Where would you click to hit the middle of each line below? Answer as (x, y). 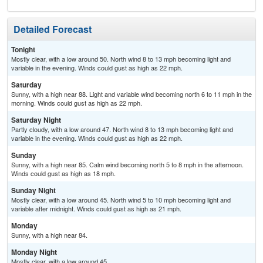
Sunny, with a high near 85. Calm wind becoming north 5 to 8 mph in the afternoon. (127, 165)
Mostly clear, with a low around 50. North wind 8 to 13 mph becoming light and (121, 59)
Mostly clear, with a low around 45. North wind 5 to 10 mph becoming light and (121, 200)
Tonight (23, 50)
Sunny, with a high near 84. (49, 235)
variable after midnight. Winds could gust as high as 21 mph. (96, 209)
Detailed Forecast (53, 29)
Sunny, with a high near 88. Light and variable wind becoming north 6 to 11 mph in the (131, 94)
